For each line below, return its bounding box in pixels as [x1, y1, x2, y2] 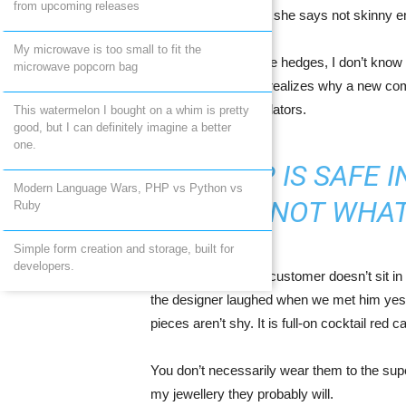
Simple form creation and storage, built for [14, 242, 234, 256]
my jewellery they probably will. [150, 386, 333, 401]
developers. [14, 259, 74, 273]
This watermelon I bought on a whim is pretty [14, 103, 249, 117]
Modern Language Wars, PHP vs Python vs [14, 181, 243, 195]
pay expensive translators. [150, 101, 306, 117]
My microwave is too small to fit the [14, 43, 201, 56]
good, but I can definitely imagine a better [14, 121, 231, 134]
